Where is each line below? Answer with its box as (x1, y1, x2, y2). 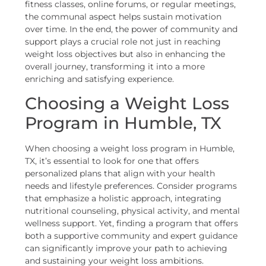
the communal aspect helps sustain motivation (25, 11, 222, 22)
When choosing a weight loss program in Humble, (25, 143, 235, 154)
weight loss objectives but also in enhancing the (25, 48, 226, 59)
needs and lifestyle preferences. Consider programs (25, 180, 237, 192)
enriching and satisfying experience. (25, 73, 175, 84)
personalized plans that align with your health (25, 168, 216, 179)
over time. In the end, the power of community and (25, 23, 238, 34)
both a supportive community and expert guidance (25, 230, 238, 242)
